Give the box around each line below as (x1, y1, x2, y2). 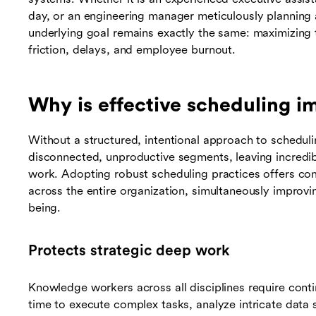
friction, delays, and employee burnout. (28, 43, 236, 57)
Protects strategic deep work (28, 242, 230, 260)
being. (28, 201, 61, 215)
